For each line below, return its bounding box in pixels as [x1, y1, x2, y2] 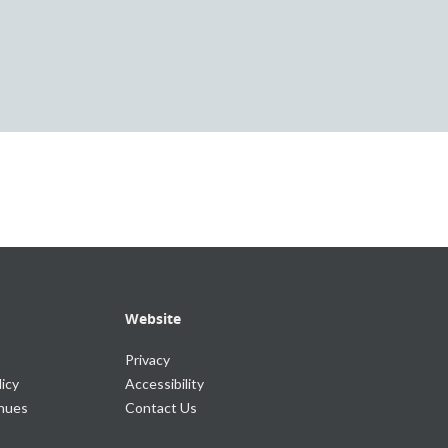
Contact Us [125, 399, 198, 416]
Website [125, 309, 182, 328]
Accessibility [125, 375, 205, 392]
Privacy [125, 351, 171, 368]
